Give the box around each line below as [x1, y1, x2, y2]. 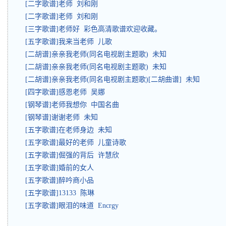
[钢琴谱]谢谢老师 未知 [25, 114, 98, 121]
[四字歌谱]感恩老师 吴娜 [25, 88, 105, 96]
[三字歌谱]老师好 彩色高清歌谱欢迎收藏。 [25, 25, 161, 33]
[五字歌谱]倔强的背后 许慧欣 [25, 151, 119, 159]
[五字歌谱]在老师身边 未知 [25, 126, 112, 134]
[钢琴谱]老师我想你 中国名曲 [25, 101, 119, 108]
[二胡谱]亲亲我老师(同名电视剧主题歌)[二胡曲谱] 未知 [25, 76, 200, 83]
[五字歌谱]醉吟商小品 [25, 177, 98, 184]
